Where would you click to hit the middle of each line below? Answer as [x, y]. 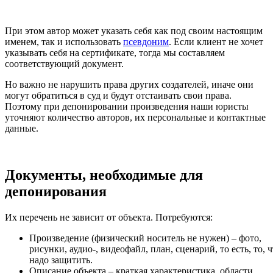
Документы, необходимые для [104, 175]
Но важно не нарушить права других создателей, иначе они [129, 85]
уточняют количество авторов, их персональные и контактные [135, 118]
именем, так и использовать [64, 42]
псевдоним [146, 42]
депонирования [56, 192]
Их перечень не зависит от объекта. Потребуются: [109, 218]
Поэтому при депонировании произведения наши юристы [127, 107]
